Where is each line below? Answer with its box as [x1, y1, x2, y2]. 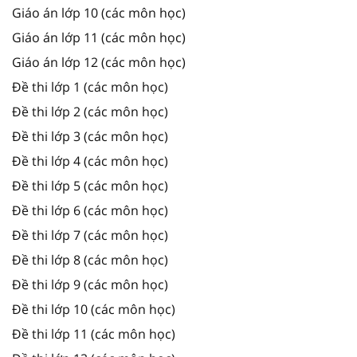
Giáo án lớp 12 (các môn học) [12, 53, 186, 71]
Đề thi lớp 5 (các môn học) [12, 176, 168, 194]
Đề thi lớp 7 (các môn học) [12, 226, 168, 244]
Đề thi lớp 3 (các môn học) [12, 127, 168, 145]
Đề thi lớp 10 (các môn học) [12, 300, 175, 318]
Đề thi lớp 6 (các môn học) [12, 201, 168, 219]
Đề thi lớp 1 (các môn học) [12, 77, 168, 96]
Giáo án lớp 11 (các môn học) [12, 28, 186, 46]
